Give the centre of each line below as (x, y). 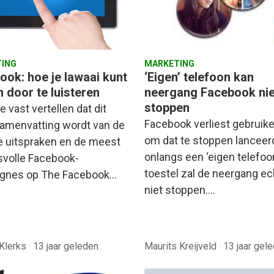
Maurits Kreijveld (182, 246)
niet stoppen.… (180, 190)
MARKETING (169, 64)
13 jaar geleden (66, 246)
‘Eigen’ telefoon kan (199, 77)
